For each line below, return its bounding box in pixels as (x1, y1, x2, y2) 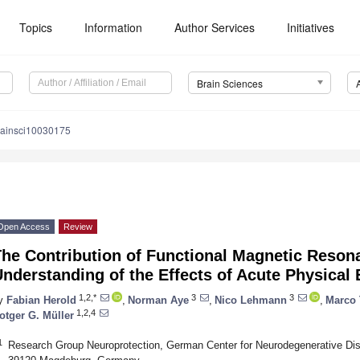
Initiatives (287, 19, 335, 35)
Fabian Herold (6, 293, 76, 306)
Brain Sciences (196, 76, 263, 91)
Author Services (174, 19, 256, 35)
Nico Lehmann (215, 293, 287, 306)
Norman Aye (128, 293, 189, 306)
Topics (19, 19, 53, 35)
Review (63, 222, 92, 232)
